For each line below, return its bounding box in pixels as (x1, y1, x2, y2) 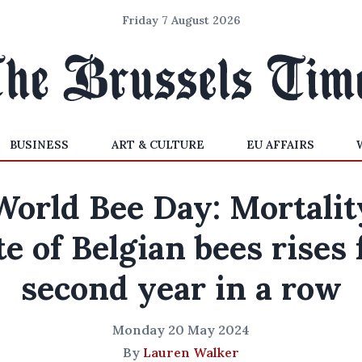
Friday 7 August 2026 (122, 13, 240, 27)
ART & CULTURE (111, 137, 204, 152)
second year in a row (20, 267, 342, 309)
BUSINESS (10, 137, 69, 152)
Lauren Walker (143, 344, 239, 360)
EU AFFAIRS (246, 137, 314, 152)
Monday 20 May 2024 (112, 322, 250, 338)
